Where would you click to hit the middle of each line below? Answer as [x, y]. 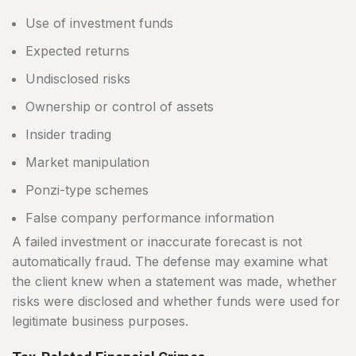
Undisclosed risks [78, 79]
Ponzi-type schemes [87, 190]
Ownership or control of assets [120, 107]
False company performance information [150, 218]
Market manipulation [87, 163]
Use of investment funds [99, 23]
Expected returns [77, 51]
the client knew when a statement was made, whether [174, 282]
